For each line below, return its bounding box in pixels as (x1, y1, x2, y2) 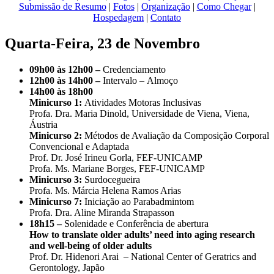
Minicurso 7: (29, 196, 84, 207)
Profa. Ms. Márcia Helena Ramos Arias (29, 185, 181, 196)
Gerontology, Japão (29, 262, 105, 273)
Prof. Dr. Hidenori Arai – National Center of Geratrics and (29, 251, 256, 262)
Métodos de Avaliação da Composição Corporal (84, 130, 269, 141)
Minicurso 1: (29, 97, 84, 108)
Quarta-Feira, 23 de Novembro (5, 35, 200, 51)
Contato (150, 12, 181, 23)
